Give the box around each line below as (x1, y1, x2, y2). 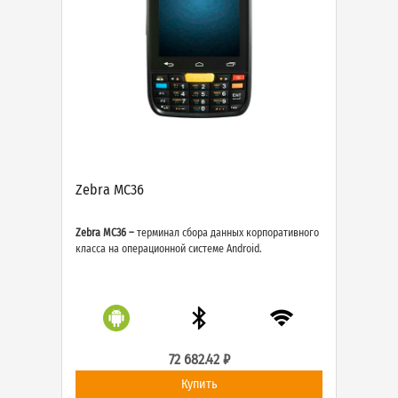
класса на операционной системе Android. (76, 242, 262, 255)
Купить (181, 376, 217, 392)
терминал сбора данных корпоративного (134, 226, 319, 239)
